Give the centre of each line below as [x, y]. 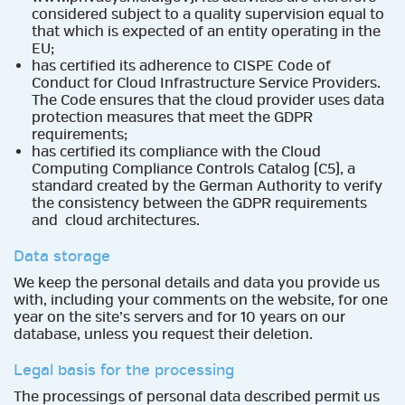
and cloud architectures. [116, 220]
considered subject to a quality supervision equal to [208, 14]
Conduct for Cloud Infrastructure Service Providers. [206, 83]
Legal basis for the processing [124, 370]
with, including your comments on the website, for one [201, 300]
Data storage [62, 256]
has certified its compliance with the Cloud [176, 151]
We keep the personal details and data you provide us [197, 283]
